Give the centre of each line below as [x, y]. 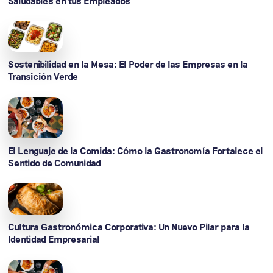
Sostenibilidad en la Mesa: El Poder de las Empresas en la [128, 64]
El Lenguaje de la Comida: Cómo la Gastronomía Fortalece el [136, 150]
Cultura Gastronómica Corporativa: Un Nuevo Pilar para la [129, 226]
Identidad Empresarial [54, 239]
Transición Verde [43, 76]
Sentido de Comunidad [55, 162]
